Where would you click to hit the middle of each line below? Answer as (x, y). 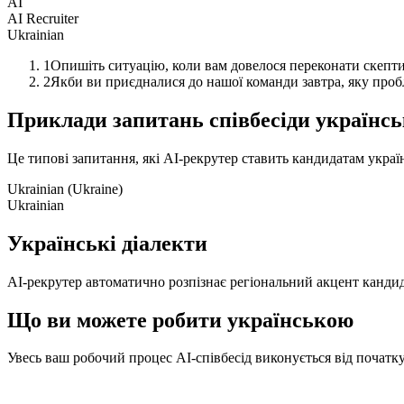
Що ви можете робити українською (180, 320)
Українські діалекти (107, 243)
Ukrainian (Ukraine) (65, 188)
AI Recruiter (43, 18)
